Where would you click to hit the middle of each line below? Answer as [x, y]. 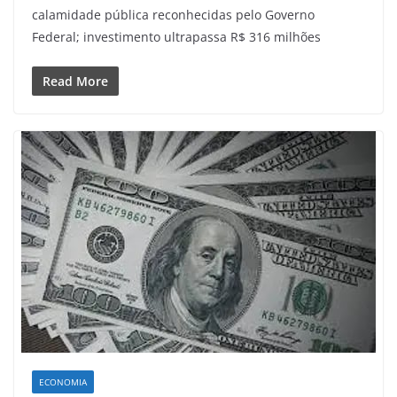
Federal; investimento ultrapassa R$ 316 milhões [176, 36]
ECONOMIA [63, 381]
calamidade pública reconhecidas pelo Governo [173, 14]
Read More [75, 81]
